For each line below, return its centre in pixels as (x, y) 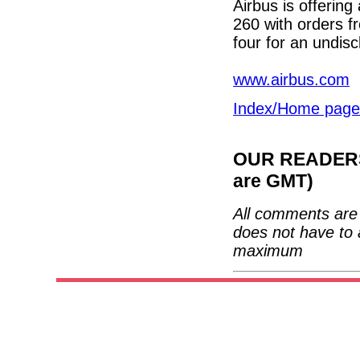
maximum (268, 251)
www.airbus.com (291, 79)
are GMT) (273, 181)
